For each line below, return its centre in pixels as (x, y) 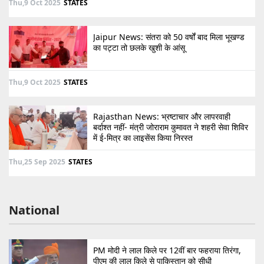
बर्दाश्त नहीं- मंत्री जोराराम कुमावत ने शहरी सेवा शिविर (171, 127)
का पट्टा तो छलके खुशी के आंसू (139, 48)
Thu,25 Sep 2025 (37, 161)
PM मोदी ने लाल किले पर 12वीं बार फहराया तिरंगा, (167, 250)
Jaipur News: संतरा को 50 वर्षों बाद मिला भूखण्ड (169, 37)
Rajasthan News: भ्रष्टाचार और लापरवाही (162, 117)
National (34, 210)
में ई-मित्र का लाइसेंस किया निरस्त (143, 138)
